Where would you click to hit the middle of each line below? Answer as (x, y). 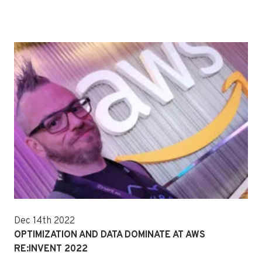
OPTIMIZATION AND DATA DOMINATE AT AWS (110, 235)
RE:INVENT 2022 (51, 249)
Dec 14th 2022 (44, 221)
